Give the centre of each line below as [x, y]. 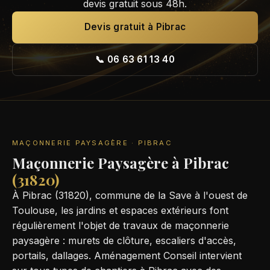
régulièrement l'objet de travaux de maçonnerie [121, 225]
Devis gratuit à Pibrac [135, 27]
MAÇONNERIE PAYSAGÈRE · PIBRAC [92, 143]
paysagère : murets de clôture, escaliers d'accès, [124, 240]
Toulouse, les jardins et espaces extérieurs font [120, 210]
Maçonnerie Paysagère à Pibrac [121, 162]
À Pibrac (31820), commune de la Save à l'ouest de [130, 195]
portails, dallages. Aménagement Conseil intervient [127, 255]
